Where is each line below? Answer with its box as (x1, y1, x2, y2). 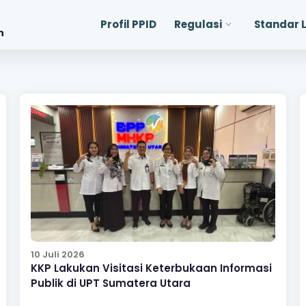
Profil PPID (100, 16, 156, 31)
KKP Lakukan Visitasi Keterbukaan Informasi (30, 261, 272, 276)
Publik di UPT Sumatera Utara (30, 276, 191, 291)
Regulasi (174, 16, 222, 31)
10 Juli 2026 (30, 248, 85, 262)
